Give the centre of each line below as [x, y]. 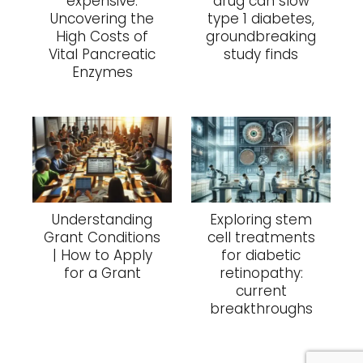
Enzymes [102, 73]
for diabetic [261, 256]
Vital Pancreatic [102, 55]
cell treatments [261, 238]
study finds [261, 55]
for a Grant [102, 273]
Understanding [102, 220]
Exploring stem [261, 220]
